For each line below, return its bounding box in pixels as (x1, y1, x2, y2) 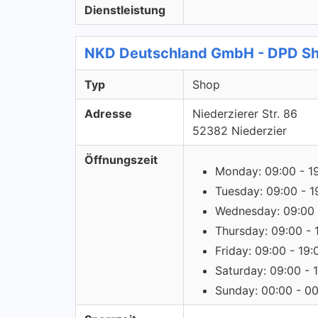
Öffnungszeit (84, 153, 158, 167)
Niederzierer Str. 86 (192, 106, 297, 121)
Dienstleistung (84, 3, 165, 17)
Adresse (84, 106, 132, 121)
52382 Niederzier (192, 124, 287, 138)
